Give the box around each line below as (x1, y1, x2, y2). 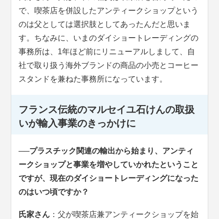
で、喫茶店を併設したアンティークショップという (19, 6, 199, 15)
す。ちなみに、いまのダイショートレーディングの (19, 34, 199, 43)
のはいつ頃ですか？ (19, 188, 89, 197)
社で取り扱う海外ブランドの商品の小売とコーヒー (19, 61, 199, 70)
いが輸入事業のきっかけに (19, 117, 136, 129)
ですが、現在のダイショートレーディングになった (19, 174, 199, 183)
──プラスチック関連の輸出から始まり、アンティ (19, 147, 194, 155)
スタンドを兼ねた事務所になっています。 (19, 75, 168, 84)
